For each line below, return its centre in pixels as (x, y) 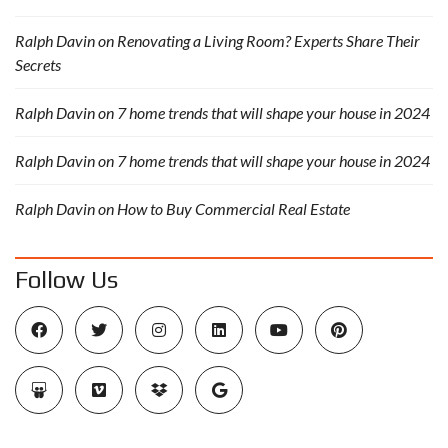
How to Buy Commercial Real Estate (233, 208)
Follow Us (66, 279)
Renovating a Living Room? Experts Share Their (268, 40)
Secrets (38, 64)
